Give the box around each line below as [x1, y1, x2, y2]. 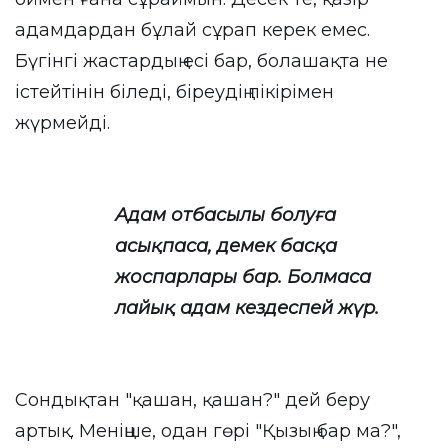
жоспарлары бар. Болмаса [115, 266, 371, 288]
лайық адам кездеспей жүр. [115, 297, 379, 319]
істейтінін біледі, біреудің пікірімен [15, 81, 334, 103]
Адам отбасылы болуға [115, 204, 336, 226]
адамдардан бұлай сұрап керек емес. [15, 19, 370, 41]
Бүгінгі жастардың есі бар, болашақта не [15, 50, 388, 72]
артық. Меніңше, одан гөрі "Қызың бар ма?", [15, 420, 401, 442]
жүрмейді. [15, 112, 110, 134]
